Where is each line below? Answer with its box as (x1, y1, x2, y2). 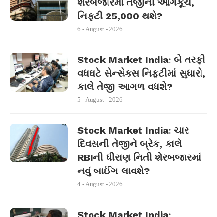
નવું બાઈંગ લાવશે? (77, 165, 150, 177)
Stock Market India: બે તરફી (77, 54, 205, 65)
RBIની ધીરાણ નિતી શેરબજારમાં (77, 152, 201, 163)
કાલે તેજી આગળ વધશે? (77, 81, 172, 93)
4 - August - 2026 (77, 180, 123, 187)
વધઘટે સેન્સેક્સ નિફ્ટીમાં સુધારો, (77, 67, 205, 79)
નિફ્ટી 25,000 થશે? (77, 10, 162, 22)
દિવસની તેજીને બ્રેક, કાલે (77, 138, 182, 150)
